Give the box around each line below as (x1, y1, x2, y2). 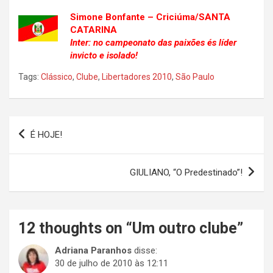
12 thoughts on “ (18, 219, 132, 237)
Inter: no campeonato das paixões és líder (70, 37, 236, 48)
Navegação (9, 116, 86, 134)
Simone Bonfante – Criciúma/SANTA (70, 11, 230, 23)
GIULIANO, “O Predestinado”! (130, 166, 243, 178)
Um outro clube (132, 219, 237, 237)
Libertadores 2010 (102, 71, 172, 82)
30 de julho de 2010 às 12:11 (55, 257, 168, 269)
